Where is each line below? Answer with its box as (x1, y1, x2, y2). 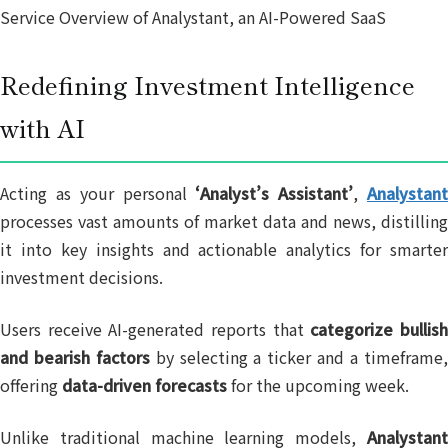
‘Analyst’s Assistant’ (195, 180, 354, 205)
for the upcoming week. (227, 372, 409, 397)
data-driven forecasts (62, 372, 227, 397)
